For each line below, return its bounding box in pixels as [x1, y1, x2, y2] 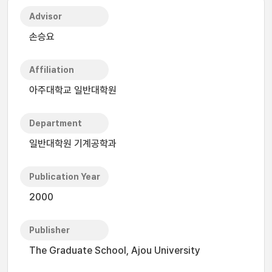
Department [29, 118, 82, 128]
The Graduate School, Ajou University [29, 245, 200, 256]
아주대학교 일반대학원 [29, 84, 117, 96]
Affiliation [29, 65, 74, 75]
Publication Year [29, 172, 100, 182]
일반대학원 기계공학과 [29, 138, 117, 149]
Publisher [29, 225, 70, 235]
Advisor [29, 12, 62, 21]
